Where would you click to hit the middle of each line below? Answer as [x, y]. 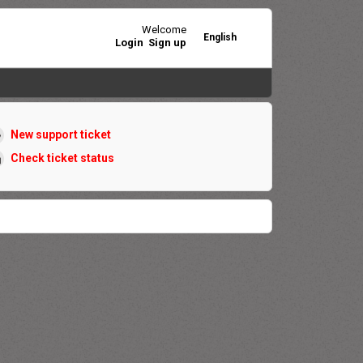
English [220, 37]
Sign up [167, 42]
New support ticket [60, 134]
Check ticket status [62, 158]
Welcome [164, 29]
